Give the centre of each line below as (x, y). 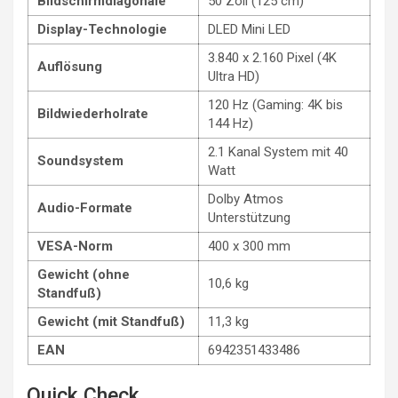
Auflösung (70, 67)
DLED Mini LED (249, 30)
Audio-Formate (85, 208)
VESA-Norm (75, 247)
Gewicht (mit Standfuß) (111, 322)
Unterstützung (249, 218)
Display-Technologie (102, 30)
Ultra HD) (234, 77)
